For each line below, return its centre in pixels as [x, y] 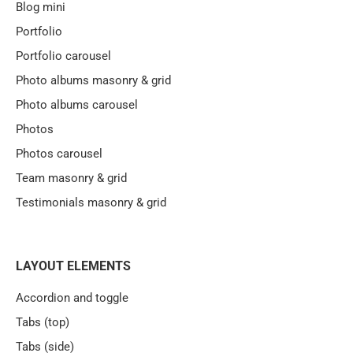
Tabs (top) [43, 323]
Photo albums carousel [77, 105]
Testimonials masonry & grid [91, 203]
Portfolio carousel [63, 56]
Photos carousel [59, 154]
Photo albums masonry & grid [93, 81]
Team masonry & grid [71, 178]
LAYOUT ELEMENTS [73, 266]
